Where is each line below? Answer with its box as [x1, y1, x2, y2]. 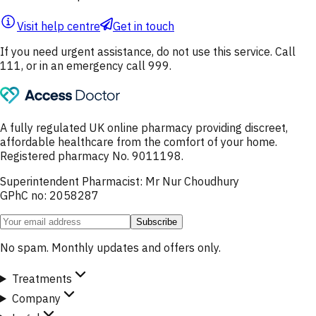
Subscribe [136, 216, 177, 227]
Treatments [11, 271, 72, 286]
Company [11, 291, 61, 305]
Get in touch [113, 18, 174, 33]
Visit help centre [17, 18, 100, 33]
